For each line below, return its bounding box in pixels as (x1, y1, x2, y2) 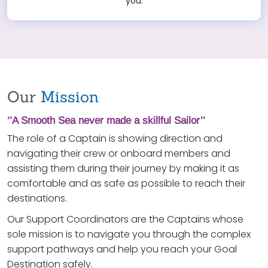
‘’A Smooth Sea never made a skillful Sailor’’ (7, 115, 205, 127)
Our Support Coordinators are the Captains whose (7, 212, 243, 227)
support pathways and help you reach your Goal (7, 242, 237, 257)
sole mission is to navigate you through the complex (7, 227, 251, 242)
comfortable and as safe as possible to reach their (7, 176, 245, 191)
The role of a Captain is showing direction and (7, 132, 223, 146)
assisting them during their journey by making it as (7, 162, 239, 176)
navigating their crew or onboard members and (7, 147, 230, 161)
